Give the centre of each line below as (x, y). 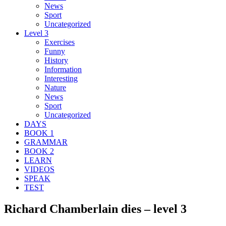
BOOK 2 (39, 151)
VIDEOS (39, 169)
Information (63, 69)
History (56, 60)
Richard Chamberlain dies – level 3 (95, 209)
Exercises (60, 42)
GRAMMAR (46, 142)
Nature (55, 87)
